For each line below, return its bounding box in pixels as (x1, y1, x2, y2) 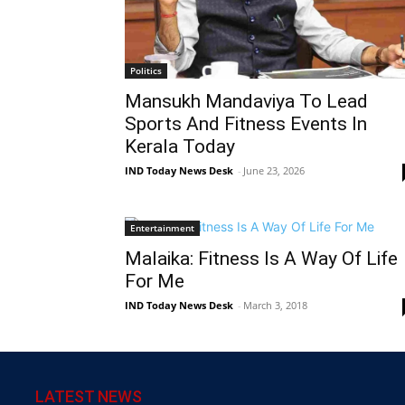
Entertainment (130, 221, 194, 235)
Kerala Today (125, 136, 235, 158)
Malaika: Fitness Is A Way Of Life (125, 248, 398, 270)
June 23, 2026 (243, 164, 305, 178)
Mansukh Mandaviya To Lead (125, 90, 368, 113)
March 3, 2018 (243, 298, 307, 313)
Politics (130, 64, 162, 78)
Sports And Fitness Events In (125, 113, 367, 136)
